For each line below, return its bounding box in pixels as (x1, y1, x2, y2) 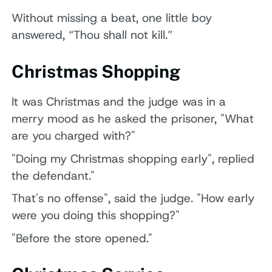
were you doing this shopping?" (12, 208, 180, 223)
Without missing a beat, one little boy (12, 10, 212, 26)
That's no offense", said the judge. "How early (12, 191, 255, 206)
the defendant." (12, 168, 95, 183)
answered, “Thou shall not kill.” (12, 27, 173, 43)
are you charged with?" (12, 128, 136, 144)
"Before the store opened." (12, 230, 153, 246)
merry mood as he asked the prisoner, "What (12, 111, 254, 127)
